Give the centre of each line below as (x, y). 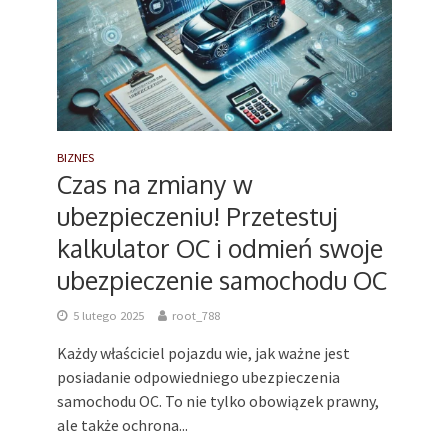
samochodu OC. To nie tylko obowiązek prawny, (217, 401)
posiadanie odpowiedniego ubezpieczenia (198, 377)
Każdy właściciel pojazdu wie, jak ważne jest (203, 353)
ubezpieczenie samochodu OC (221, 280)
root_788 (195, 316)
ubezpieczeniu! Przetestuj (197, 216)
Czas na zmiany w (154, 184)
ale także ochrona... (122, 425)
